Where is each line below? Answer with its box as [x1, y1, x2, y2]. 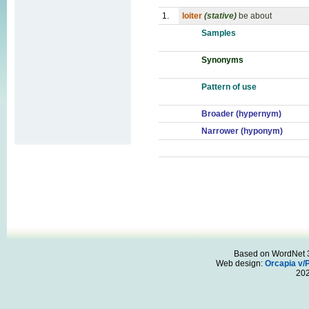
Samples [201, 28, 236, 38]
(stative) [204, 11, 237, 21]
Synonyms [201, 55, 243, 65]
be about [239, 11, 272, 21]
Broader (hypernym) [201, 109, 281, 119]
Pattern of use [201, 82, 257, 92]
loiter [182, 11, 202, 21]
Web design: [216, 259, 265, 268]
